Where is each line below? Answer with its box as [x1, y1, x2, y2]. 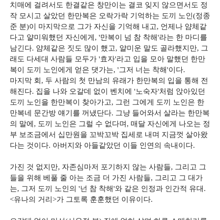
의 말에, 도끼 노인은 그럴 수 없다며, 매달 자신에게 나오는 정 [10, 120, 210, 128]
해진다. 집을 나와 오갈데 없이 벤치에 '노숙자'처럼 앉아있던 [10, 87, 205, 95]
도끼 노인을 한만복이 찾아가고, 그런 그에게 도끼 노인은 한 [10, 98, 204, 106]
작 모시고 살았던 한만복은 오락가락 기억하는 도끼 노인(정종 [10, 12, 210, 20]
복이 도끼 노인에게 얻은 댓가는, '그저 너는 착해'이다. [10, 66, 187, 74]
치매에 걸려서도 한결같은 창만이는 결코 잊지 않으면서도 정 [10, 1, 208, 9]
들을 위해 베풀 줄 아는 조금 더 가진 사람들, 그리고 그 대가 [10, 174, 203, 182]
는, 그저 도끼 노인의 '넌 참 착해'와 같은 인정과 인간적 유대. [10, 185, 206, 192]
